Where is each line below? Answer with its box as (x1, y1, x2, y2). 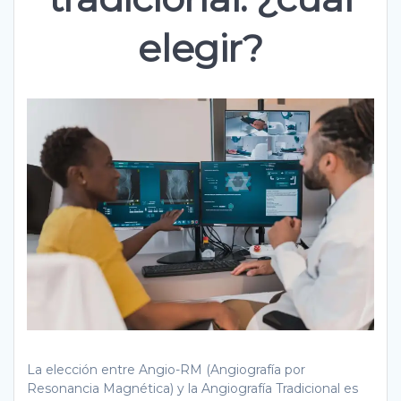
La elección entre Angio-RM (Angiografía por (27, 361, 305, 378)
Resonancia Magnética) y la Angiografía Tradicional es (27, 380, 358, 397)
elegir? (138, 24, 263, 72)
